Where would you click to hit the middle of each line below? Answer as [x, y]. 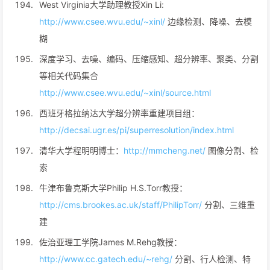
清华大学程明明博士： [81, 150]
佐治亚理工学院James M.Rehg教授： [111, 242]
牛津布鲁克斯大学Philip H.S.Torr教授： [113, 188]
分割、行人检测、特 [212, 259]
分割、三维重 [228, 205]
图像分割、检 [232, 150]
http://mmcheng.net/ [165, 150]
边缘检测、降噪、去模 [209, 21]
